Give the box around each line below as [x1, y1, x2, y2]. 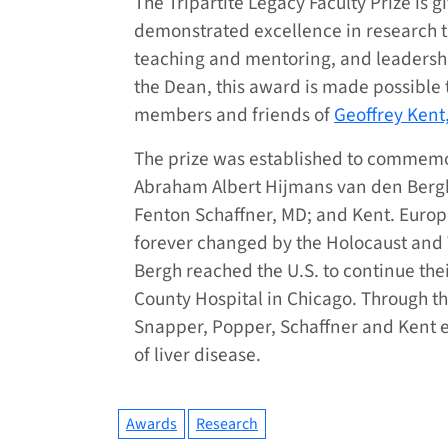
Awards [126, 412, 177, 435]
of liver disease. [134, 340, 261, 369]
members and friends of [134, 100, 334, 129]
